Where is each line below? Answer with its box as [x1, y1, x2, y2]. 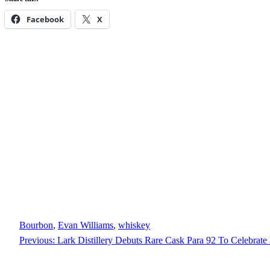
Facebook [27, 14, 64, 25]
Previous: [19, 235, 55, 246]
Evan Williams [58, 220, 113, 231]
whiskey [118, 220, 150, 231]
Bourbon [19, 220, 53, 231]
